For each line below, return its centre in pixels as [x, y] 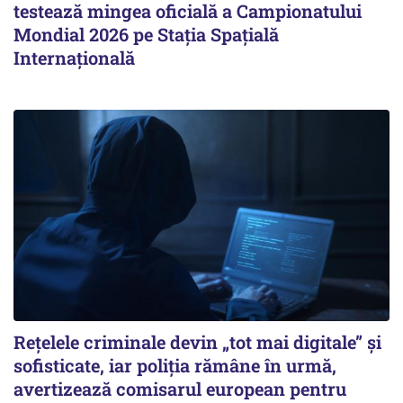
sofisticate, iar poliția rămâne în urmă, [175, 365]
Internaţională [74, 57]
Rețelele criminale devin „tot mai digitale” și [197, 341]
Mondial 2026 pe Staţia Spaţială [146, 34]
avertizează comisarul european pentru [180, 388]
